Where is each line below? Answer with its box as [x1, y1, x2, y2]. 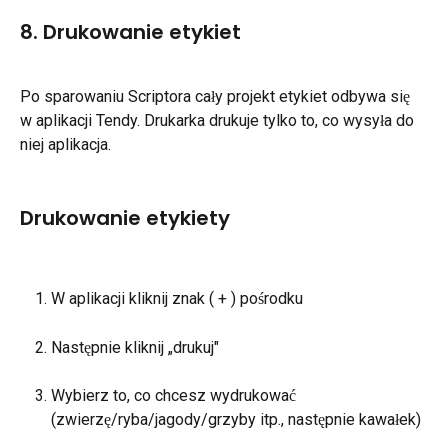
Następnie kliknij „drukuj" [51, 337, 219, 357]
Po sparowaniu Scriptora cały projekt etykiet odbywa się [20, 86, 414, 106]
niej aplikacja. [20, 134, 111, 154]
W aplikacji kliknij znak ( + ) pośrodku [51, 288, 303, 308]
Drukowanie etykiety [20, 204, 230, 233]
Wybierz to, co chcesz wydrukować [51, 386, 300, 406]
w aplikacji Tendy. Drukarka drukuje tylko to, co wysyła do [20, 110, 418, 130]
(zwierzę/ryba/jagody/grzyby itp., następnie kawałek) [51, 410, 421, 430]
